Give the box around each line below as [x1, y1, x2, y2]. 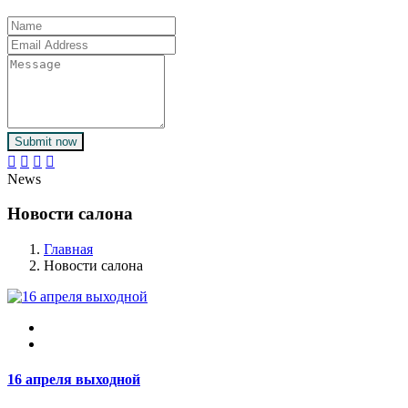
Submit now [15, 134, 76, 148]
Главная [44, 240, 93, 257]
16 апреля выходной [7, 372, 140, 388]
